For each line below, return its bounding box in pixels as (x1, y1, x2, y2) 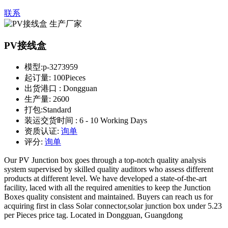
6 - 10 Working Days (79, 116, 147, 125)
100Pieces (53, 73, 85, 82)
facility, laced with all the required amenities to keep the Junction (4, 183, 211, 192)
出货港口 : (24, 83, 63, 93)
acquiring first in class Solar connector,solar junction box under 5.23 (4, 201, 222, 210)
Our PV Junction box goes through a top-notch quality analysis (4, 155, 206, 164)
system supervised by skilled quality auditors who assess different (4, 164, 213, 174)
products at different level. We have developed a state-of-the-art (4, 174, 207, 183)
